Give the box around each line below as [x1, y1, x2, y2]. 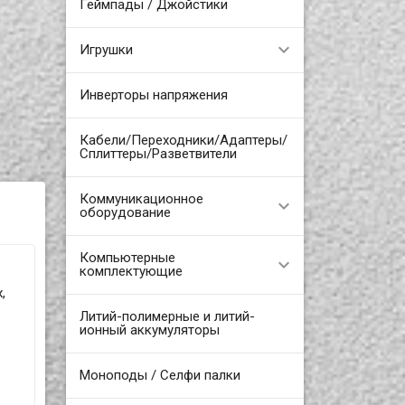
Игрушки [79, 41, 133, 58]
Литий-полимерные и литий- [79, 307, 255, 325]
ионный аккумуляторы [79, 321, 220, 338]
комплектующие [79, 262, 183, 279]
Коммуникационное [79, 190, 203, 207]
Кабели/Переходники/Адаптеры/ [79, 131, 287, 148]
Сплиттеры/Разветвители [79, 145, 237, 162]
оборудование [79, 203, 171, 221]
